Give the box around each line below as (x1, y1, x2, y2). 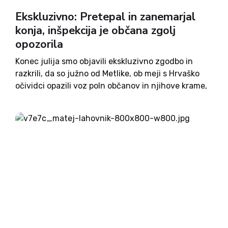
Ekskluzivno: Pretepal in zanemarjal (15, 9, 195, 24)
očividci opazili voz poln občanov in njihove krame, (15, 81, 207, 91)
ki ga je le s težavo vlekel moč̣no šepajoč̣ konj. (15, 93, 188, 103)
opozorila (15, 37, 63, 52)
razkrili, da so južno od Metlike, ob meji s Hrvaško (15, 69, 199, 78)
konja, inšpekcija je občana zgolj (15, 23, 176, 38)
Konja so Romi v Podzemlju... (15, 105, 124, 115)
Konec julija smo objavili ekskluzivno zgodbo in (15, 56, 193, 66)
